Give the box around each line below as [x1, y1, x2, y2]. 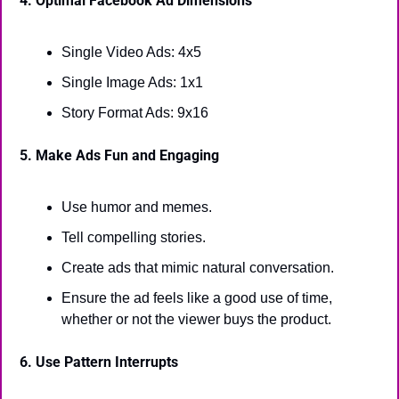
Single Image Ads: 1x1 [61, 75, 203, 90]
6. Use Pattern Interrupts [20, 354, 178, 370]
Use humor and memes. [61, 199, 212, 215]
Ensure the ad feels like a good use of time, [61, 290, 332, 305]
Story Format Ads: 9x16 [61, 105, 208, 120]
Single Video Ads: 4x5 [61, 45, 201, 60]
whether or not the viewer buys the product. [61, 312, 331, 327]
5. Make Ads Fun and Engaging [20, 147, 219, 164]
